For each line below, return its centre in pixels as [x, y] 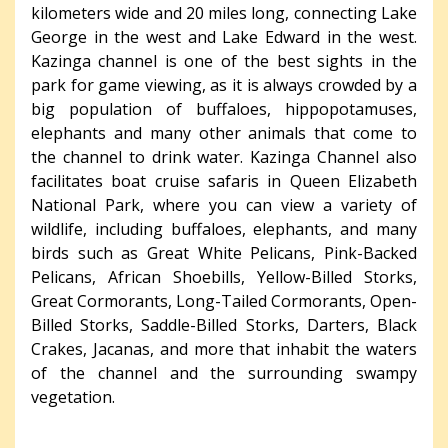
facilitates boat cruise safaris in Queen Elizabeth [224, 180]
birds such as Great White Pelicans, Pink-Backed [224, 252]
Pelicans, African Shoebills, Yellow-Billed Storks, [224, 276]
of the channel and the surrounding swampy [224, 372]
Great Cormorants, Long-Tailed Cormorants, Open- [224, 300]
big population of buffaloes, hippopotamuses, [224, 108]
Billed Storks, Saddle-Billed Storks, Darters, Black [224, 324]
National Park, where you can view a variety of [224, 204]
